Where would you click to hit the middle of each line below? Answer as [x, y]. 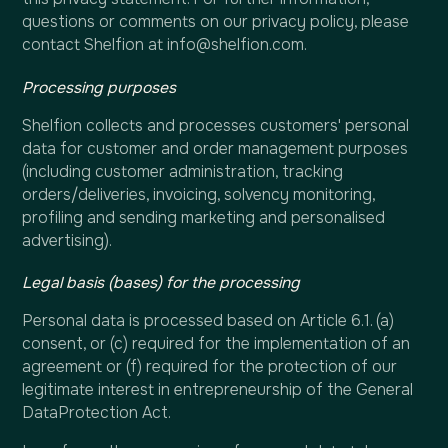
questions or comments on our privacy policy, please [216, 22]
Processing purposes [99, 87]
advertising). [67, 240]
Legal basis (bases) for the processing [161, 283]
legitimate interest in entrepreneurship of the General [218, 390]
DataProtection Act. [97, 413]
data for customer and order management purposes [215, 148]
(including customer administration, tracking [183, 171]
